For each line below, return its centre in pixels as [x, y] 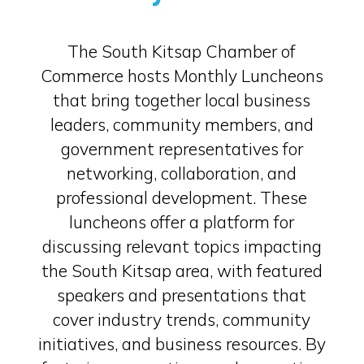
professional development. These [182, 197]
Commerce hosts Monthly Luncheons [182, 76]
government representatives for [182, 149]
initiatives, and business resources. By [182, 344]
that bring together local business [182, 100]
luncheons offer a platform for [182, 222]
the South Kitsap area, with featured [182, 271]
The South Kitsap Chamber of [182, 51]
